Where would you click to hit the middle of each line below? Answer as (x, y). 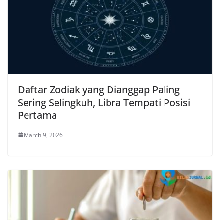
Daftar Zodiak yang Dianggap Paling (99, 89)
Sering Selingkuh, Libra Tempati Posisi (104, 102)
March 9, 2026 (43, 135)
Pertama (37, 115)
